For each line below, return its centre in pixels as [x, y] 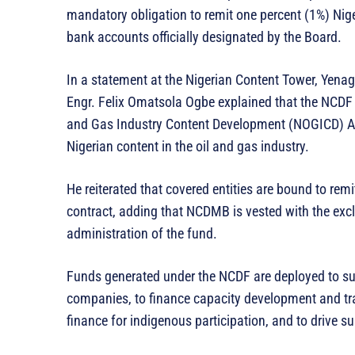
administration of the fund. [142, 233]
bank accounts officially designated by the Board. [204, 36]
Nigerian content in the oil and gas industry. [188, 146]
